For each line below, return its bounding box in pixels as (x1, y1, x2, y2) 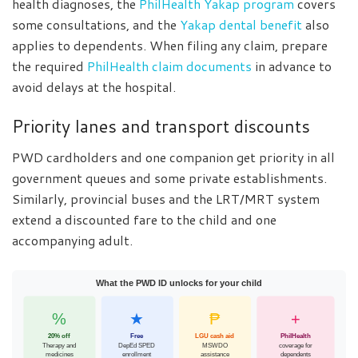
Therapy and (42, 342, 77, 350)
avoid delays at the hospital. (12, 77, 176, 96)
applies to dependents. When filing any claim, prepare (12, 35, 328, 54)
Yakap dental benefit (180, 14, 302, 34)
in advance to (252, 56, 332, 75)
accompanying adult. (12, 230, 133, 249)
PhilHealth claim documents (87, 56, 252, 75)
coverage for (278, 342, 312, 350)
